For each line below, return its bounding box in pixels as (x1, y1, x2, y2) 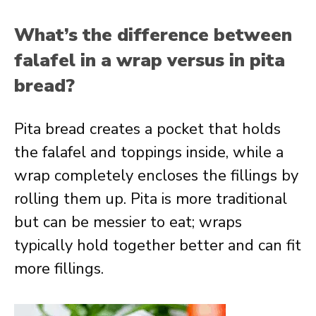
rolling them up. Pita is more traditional (14, 188, 287, 209)
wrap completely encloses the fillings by (14, 165, 298, 186)
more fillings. (14, 258, 104, 279)
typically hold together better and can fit (14, 235, 301, 256)
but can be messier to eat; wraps (14, 212, 242, 233)
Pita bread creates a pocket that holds (14, 119, 281, 140)
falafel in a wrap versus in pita (14, 48, 285, 73)
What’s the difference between (14, 23, 292, 47)
